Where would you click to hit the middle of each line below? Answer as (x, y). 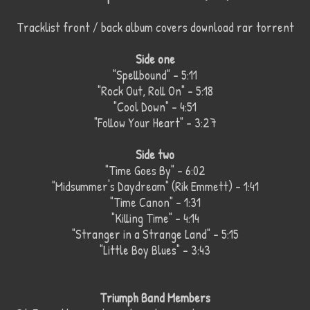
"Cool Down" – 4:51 (155, 107)
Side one (155, 60)
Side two (155, 155)
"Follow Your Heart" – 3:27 (155, 123)
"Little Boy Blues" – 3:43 (155, 250)
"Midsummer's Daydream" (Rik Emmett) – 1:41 (155, 187)
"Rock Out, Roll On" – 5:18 (155, 91)
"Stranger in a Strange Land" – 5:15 (155, 235)
